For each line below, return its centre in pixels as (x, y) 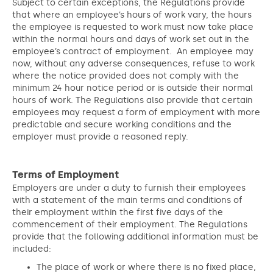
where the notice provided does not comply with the (126, 76)
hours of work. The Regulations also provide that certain (133, 100)
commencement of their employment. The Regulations (130, 225)
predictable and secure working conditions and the (122, 125)
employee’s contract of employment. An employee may (133, 51)
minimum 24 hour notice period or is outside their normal (133, 88)
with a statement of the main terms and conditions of (127, 200)
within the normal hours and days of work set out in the (131, 39)
